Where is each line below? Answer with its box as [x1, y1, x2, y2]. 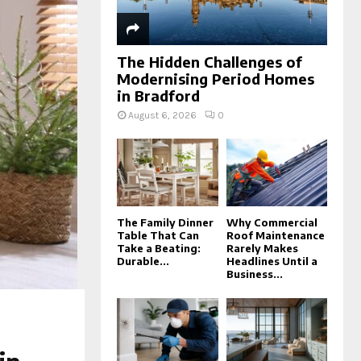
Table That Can [117, 228, 200, 242]
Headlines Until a [226, 254, 317, 268]
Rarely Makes [226, 241, 298, 255]
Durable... [117, 254, 170, 268]
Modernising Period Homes [117, 68, 315, 88]
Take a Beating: [117, 241, 201, 255]
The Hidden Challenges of [117, 52, 303, 71]
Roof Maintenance [226, 228, 325, 242]
